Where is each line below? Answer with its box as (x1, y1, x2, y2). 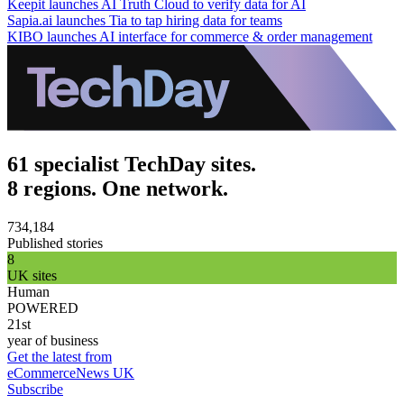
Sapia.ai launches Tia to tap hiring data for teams (7, 12, 282, 28)
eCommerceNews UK (7, 364, 134, 381)
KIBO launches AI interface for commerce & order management (7, 28, 372, 44)
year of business (7, 332, 98, 348)
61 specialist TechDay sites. (7, 151, 256, 176)
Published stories (7, 234, 103, 251)
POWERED (7, 299, 78, 316)
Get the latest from (7, 348, 112, 364)
